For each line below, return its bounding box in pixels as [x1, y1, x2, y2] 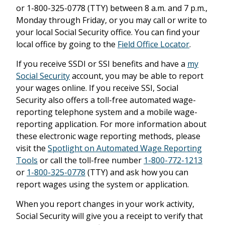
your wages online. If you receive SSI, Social [16, 82, 178, 93]
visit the [16, 143, 48, 154]
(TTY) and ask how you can [85, 167, 188, 178]
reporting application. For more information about [16, 119, 206, 130]
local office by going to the [16, 39, 118, 50]
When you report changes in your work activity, [16, 198, 194, 209]
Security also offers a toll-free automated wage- [16, 94, 196, 105]
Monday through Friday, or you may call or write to [16, 15, 207, 26]
